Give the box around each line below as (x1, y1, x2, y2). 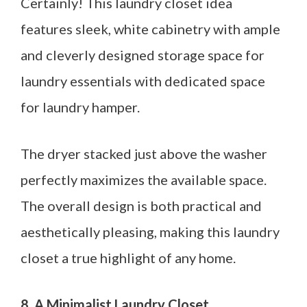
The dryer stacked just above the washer (21, 145, 267, 162)
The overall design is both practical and (21, 197, 262, 214)
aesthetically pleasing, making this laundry (21, 223, 280, 240)
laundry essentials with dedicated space (21, 73, 265, 89)
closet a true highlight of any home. (21, 249, 236, 266)
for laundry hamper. (21, 99, 140, 115)
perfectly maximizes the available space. (21, 171, 269, 188)
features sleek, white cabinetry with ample (21, 21, 280, 37)
